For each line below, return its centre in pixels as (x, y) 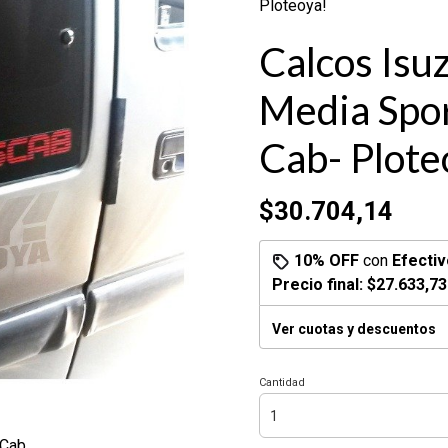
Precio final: (319, 284)
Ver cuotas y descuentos (354, 329)
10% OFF (326, 260)
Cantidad (282, 382)
